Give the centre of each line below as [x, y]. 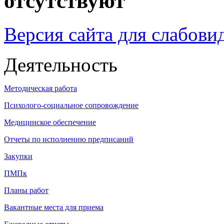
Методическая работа [40, 88]
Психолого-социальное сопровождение [71, 105]
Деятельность [61, 64]
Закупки [18, 156]
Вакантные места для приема [54, 207]
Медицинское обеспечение [50, 122]
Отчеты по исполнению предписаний [69, 139]
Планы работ [26, 190]
